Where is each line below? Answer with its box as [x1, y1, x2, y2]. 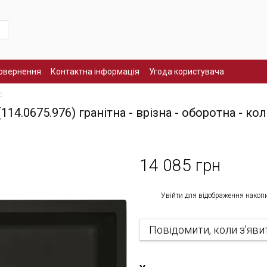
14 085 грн [139, 156, 221, 175]
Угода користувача [149, 66, 224, 76]
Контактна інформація [51, 66, 139, 76]
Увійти [161, 191, 183, 200]
